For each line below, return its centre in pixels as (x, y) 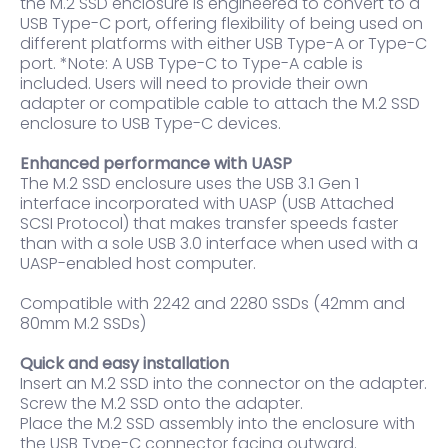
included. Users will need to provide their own (194, 84)
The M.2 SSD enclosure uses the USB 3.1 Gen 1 (189, 184)
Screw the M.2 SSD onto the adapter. (161, 404)
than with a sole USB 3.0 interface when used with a (219, 244)
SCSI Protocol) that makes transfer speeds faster (209, 224)
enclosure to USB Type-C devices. (150, 124)
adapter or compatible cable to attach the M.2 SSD (220, 104)
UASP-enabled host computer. (140, 264)
